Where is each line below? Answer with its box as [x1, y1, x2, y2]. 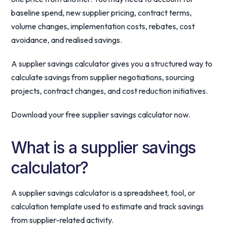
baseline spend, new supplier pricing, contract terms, [11, 8, 192, 18]
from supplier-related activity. [11, 215, 114, 225]
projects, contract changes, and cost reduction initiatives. [11, 86, 208, 96]
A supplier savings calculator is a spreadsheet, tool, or [11, 188, 196, 198]
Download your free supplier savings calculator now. [11, 109, 191, 120]
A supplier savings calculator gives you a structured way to [11, 59, 213, 69]
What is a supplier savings [11, 138, 196, 157]
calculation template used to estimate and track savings [11, 201, 204, 211]
